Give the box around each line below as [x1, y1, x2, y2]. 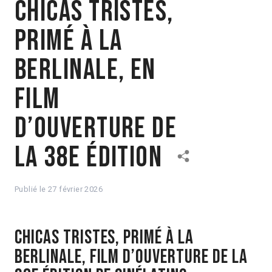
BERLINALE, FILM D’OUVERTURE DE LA [15, 245, 248, 269]
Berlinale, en [15, 52, 156, 87]
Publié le [15, 184, 49, 194]
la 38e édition [15, 140, 163, 175]
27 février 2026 [48, 184, 103, 194]
